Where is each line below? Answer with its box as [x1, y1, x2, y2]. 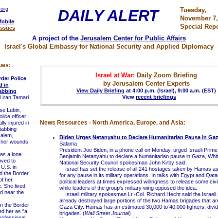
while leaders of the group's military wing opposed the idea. [59, 185, 197, 191]
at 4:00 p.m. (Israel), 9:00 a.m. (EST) [125, 88, 216, 93]
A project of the [32, 35, 80, 42]
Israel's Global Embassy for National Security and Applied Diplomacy [4, 43, 214, 50]
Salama [59, 141, 77, 146]
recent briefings [136, 94, 176, 100]
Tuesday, [180, 6, 206, 14]
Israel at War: [95, 72, 135, 79]
